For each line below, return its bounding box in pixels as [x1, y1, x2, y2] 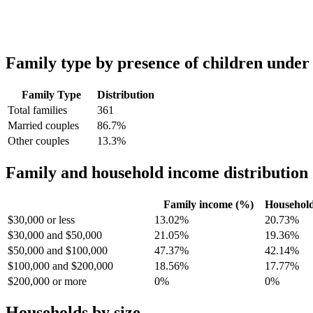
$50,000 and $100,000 [8, 244, 108, 256]
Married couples [8, 119, 79, 131]
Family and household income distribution [6, 163, 308, 182]
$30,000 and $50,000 [8, 228, 102, 241]
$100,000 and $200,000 [8, 259, 113, 272]
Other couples [8, 134, 69, 147]
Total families [8, 103, 67, 116]
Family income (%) [163, 198, 254, 210]
